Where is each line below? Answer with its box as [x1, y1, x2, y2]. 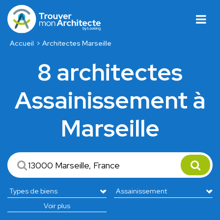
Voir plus [43, 201, 70, 211]
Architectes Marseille [42, 39, 112, 48]
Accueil [9, 39, 34, 48]
